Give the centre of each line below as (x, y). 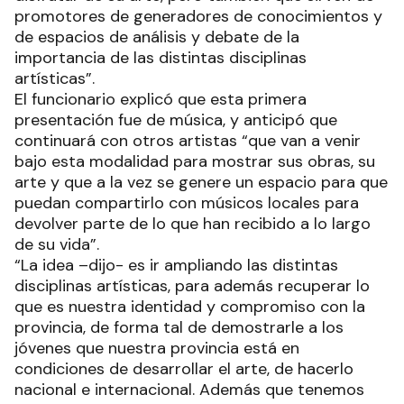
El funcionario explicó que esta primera (161, 99)
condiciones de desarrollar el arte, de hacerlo (184, 368)
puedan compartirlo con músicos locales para (187, 202)
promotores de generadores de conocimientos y (198, 16)
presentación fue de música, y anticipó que (176, 119)
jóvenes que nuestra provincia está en (157, 348)
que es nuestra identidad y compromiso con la (190, 306)
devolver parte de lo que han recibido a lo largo (193, 223)
